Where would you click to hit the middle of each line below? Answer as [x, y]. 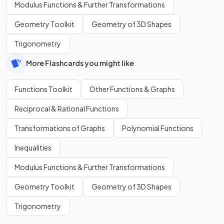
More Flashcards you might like [80, 63]
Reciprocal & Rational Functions [67, 108]
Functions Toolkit [43, 89]
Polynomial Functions [158, 128]
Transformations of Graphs [60, 128]
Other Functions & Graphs [132, 89]
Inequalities [33, 147]
